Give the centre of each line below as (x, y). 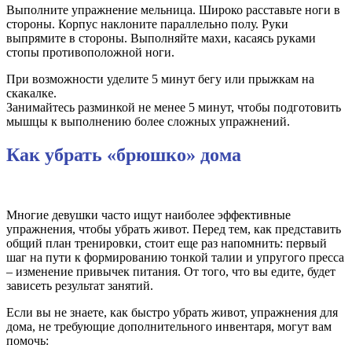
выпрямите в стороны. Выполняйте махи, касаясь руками (161, 38)
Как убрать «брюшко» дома (124, 154)
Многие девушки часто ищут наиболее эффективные (148, 214)
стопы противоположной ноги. (90, 52)
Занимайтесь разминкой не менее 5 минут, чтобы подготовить (174, 107)
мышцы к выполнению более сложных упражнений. (148, 121)
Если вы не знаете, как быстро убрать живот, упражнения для (172, 312)
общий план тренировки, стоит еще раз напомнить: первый (167, 243)
